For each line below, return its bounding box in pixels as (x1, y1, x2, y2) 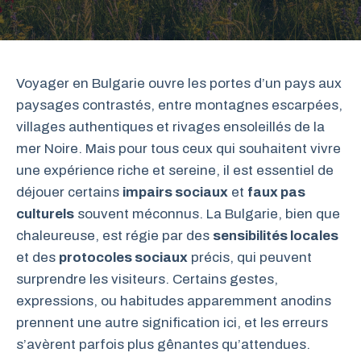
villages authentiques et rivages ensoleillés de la (16, 119, 325, 135)
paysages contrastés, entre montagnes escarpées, (16, 98, 342, 113)
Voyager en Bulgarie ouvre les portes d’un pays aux (16, 76, 342, 91)
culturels (16, 206, 74, 222)
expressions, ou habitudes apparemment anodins (16, 293, 331, 309)
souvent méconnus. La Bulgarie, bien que (74, 206, 340, 222)
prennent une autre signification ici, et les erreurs (16, 315, 328, 330)
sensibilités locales (213, 228, 338, 243)
